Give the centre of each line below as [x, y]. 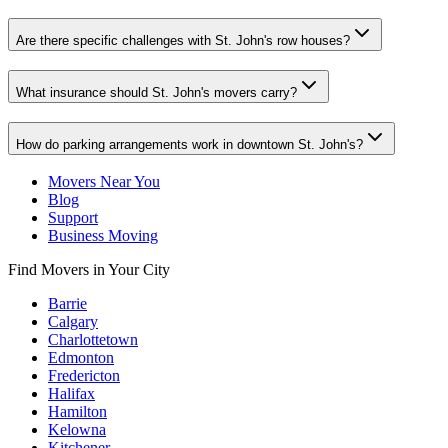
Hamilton [77, 412]
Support [73, 218]
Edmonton [81, 358]
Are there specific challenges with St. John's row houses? [183, 41]
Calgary [73, 322]
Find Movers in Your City [89, 270]
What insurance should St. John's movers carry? [156, 92]
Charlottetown [93, 340]
